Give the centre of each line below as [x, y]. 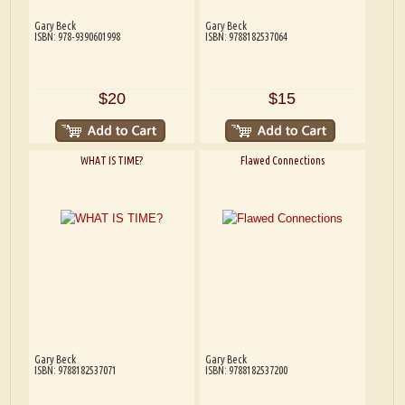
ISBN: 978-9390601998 [77, 36]
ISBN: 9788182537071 [75, 370]
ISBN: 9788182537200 [246, 370]
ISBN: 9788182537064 [246, 36]
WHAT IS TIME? [112, 160]
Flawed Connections [282, 160]
